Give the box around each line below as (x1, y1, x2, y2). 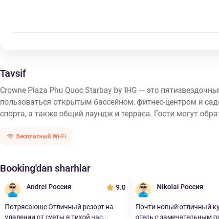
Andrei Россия (26, 183, 71, 191)
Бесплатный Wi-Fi (16, 133, 66, 140)
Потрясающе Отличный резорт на (5, 203, 113, 211)
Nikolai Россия (157, 183, 203, 191)
